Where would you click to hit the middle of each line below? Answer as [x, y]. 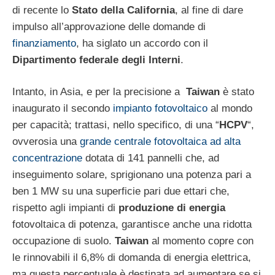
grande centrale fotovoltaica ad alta [160, 142]
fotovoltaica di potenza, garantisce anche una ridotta [132, 225]
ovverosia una [46, 142]
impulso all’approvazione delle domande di [109, 26]
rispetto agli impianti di [65, 208]
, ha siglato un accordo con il [142, 43]
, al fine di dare [209, 10]
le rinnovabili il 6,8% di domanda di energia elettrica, [132, 258]
